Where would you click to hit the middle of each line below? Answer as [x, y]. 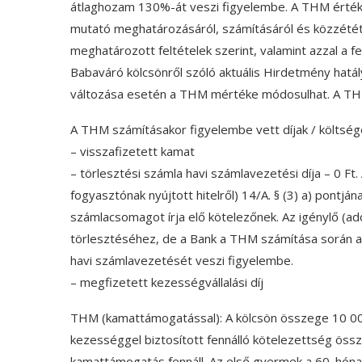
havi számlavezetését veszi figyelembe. [182, 260]
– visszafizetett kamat [133, 151]
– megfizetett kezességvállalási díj [167, 282]
